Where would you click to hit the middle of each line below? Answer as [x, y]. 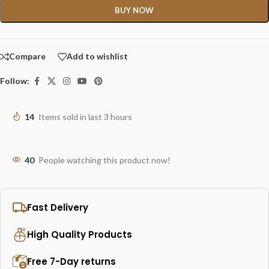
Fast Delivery [58, 207]
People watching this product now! [104, 160]
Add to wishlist [97, 56]
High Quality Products [80, 234]
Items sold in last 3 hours [85, 116]
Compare [27, 56]
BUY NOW [134, 10]
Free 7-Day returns [71, 261]
